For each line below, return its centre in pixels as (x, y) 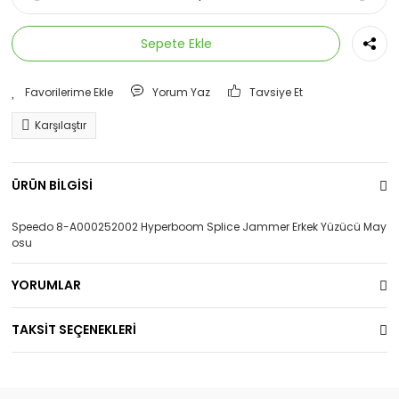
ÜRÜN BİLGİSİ (52, 185)
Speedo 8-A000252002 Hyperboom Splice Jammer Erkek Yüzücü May (199, 227)
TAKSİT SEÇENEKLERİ (74, 330)
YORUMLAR (46, 285)
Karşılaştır (61, 125)
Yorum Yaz (181, 92)
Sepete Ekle (176, 43)
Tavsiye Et (277, 92)
